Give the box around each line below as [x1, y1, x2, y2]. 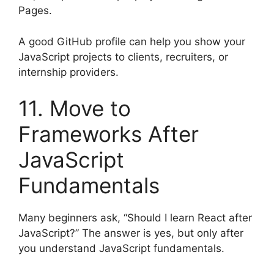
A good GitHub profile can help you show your [18, 35, 245, 48]
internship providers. [18, 65, 119, 78]
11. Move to [18, 95, 131, 122]
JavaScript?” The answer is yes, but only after [18, 227, 243, 240]
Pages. [18, 4, 52, 17]
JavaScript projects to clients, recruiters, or [18, 50, 228, 63]
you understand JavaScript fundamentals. [18, 242, 224, 255]
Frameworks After [18, 121, 199, 147]
